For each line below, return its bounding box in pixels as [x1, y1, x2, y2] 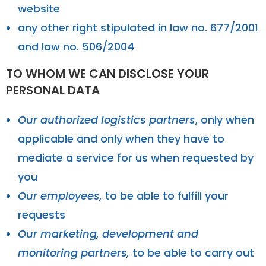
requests [18, 207, 65, 222]
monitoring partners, [18, 245, 129, 260]
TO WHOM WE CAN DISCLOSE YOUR [6, 65, 209, 82]
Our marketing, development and [18, 226, 198, 241]
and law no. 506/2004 [18, 39, 134, 54]
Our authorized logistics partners [18, 112, 195, 127]
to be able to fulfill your [102, 188, 229, 203]
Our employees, [18, 188, 102, 203]
